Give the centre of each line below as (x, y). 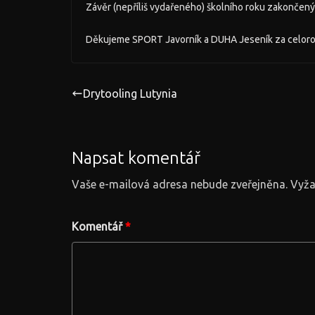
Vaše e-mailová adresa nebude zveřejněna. (180, 185)
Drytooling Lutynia (130, 94)
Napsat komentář (136, 158)
